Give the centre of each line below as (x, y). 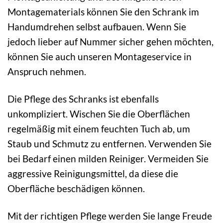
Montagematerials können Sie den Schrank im (103, 11)
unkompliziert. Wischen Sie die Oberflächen (99, 113)
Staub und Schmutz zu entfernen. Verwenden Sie (110, 143)
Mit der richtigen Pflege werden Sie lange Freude (110, 216)
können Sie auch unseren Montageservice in (100, 56)
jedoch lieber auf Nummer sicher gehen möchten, (111, 41)
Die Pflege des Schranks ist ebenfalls (83, 99)
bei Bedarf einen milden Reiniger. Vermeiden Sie (108, 158)
